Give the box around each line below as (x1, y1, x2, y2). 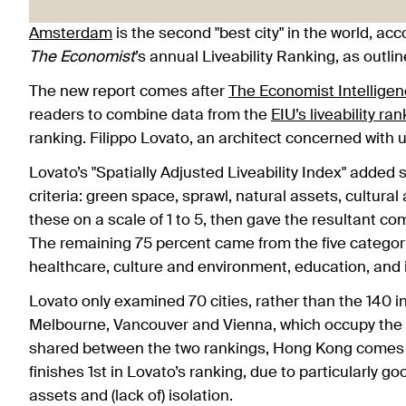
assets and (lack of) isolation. (29, 388, 233, 404)
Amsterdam (29, 25, 112, 42)
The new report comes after (29, 83, 228, 100)
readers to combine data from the (29, 107, 271, 123)
